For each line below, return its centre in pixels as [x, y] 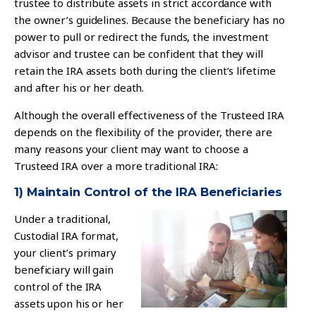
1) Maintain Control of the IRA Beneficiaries [148, 192]
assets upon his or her [69, 303]
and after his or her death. [79, 87]
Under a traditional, [62, 218]
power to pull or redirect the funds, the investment [141, 36]
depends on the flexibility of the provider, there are [143, 132]
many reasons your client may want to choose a [131, 148]
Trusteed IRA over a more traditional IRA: [116, 165]
